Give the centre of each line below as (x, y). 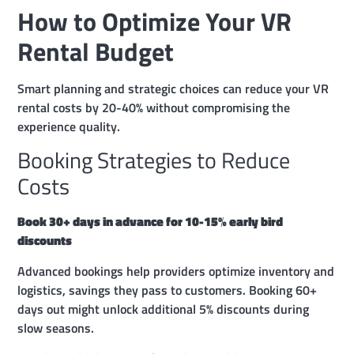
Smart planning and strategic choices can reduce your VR (173, 88)
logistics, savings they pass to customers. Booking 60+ (168, 290)
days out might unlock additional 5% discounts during (164, 309)
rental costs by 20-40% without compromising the (154, 107)
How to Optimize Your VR (155, 21)
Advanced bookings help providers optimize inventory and (176, 271)
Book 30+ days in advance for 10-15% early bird (151, 222)
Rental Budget (96, 51)
